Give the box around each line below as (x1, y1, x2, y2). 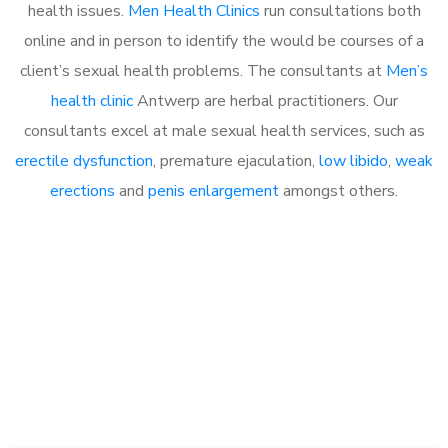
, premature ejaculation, (153, 149, 319, 172)
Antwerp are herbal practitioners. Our (132, 89, 398, 112)
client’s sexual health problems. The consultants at (20, 59, 386, 82)
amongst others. (279, 179, 398, 202)
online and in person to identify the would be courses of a (24, 29, 424, 52)
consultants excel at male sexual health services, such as (23, 119, 425, 142)
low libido (319, 149, 388, 172)
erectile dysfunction (15, 149, 153, 172)
